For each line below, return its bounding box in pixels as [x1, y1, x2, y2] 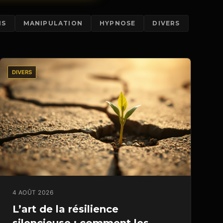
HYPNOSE [100, 19, 136, 27]
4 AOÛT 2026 [12, 189, 54, 197]
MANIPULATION [23, 19, 83, 27]
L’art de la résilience [12, 203, 118, 216]
